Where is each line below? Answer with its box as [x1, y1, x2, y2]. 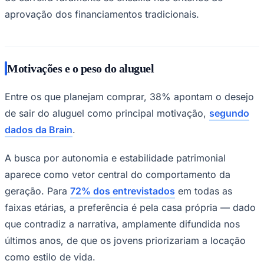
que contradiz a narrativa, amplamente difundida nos [5, 217, 240, 230]
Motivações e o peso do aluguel [7, 61, 154, 75]
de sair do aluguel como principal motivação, [5, 107, 209, 119]
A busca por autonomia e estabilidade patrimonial [5, 151, 226, 164]
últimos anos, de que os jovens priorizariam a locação [5, 234, 246, 246]
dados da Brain [5, 123, 72, 136]
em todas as [175, 184, 232, 197]
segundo [209, 107, 249, 119]
